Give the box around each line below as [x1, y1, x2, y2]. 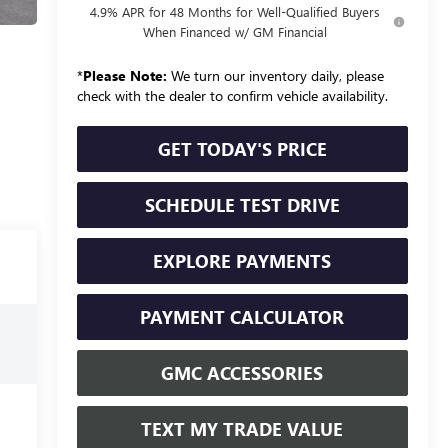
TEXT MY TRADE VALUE [141, 416, 344, 441]
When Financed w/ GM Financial [142, 22, 327, 40]
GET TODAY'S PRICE [157, 136, 327, 161]
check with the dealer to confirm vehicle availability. [76, 85, 388, 105]
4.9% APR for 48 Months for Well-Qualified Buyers [89, 2, 380, 20]
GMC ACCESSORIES [161, 360, 324, 385]
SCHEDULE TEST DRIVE [144, 192, 340, 217]
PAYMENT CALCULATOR [140, 304, 345, 329]
